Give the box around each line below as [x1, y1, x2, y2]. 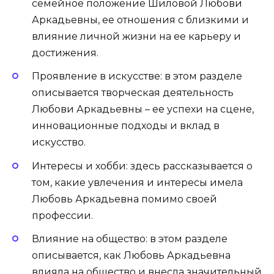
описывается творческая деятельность [32, 87, 234, 99]
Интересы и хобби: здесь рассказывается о [32, 160, 253, 172]
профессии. [32, 209, 93, 221]
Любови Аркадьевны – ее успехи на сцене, [32, 103, 254, 116]
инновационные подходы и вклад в [32, 120, 220, 132]
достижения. [32, 47, 98, 59]
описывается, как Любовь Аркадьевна [32, 249, 231, 261]
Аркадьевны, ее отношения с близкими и [32, 14, 249, 26]
